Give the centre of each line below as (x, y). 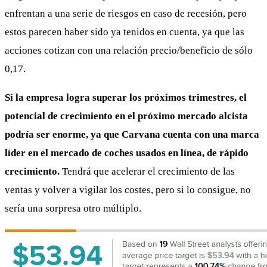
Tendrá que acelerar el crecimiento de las (147, 172)
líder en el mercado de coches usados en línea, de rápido (127, 153)
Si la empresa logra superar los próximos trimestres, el (126, 98)
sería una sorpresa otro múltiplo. (73, 209)
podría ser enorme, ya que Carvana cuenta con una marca (132, 135)
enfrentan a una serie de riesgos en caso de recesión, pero (126, 14)
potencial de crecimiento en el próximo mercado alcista (126, 116)
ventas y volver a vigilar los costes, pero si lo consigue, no (128, 190)
